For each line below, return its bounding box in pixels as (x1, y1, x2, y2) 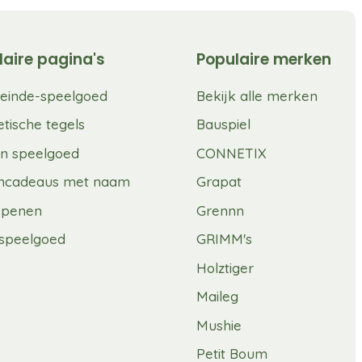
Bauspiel (196, 116, 250, 133)
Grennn (196, 201, 244, 219)
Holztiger (196, 259, 254, 276)
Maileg (196, 288, 238, 305)
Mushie (196, 316, 242, 334)
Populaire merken (196, 48, 331, 70)
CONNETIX (196, 144, 267, 162)
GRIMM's (196, 230, 252, 248)
